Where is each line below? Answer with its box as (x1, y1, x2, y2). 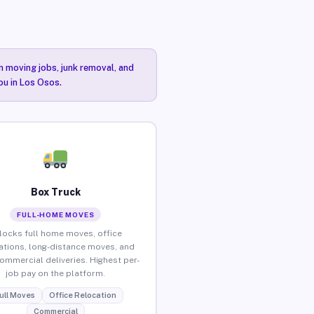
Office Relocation (48, 290, 116, 299)
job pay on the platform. (6, 268, 106, 278)
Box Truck (30, 186, 81, 198)
